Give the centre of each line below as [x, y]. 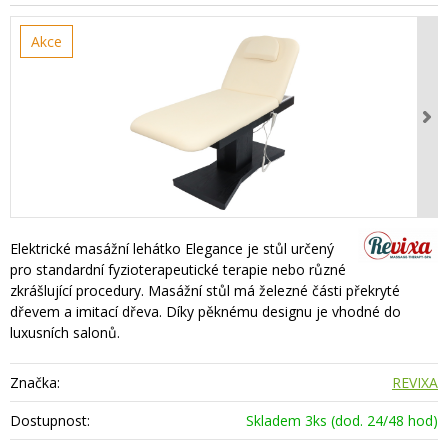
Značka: [35, 382]
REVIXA [414, 382]
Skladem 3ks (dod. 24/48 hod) [341, 420]
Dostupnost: [50, 420]
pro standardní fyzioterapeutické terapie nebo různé [178, 269]
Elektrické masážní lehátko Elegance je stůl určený [172, 248]
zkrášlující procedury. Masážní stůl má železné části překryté [205, 290]
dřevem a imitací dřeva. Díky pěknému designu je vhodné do [205, 311]
